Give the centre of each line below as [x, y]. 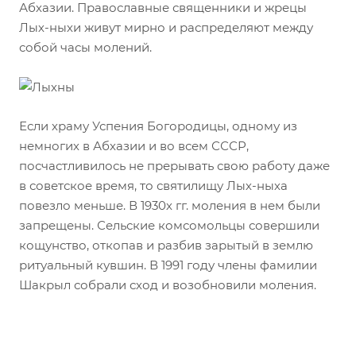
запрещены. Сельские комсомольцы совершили [169, 226]
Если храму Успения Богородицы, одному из [158, 126]
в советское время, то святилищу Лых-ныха [153, 186]
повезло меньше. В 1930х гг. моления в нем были [170, 206]
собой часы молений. [85, 47]
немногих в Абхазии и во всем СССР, [134, 146]
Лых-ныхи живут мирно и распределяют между [166, 27]
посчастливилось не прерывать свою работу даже [174, 166]
